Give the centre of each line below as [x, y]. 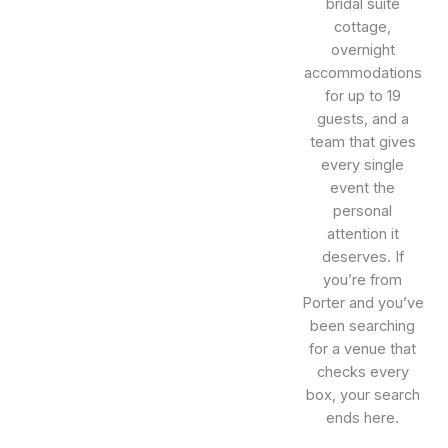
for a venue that [363, 349]
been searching [363, 326]
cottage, [363, 27]
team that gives [362, 142]
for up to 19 [362, 96]
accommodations [362, 73]
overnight [362, 50]
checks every [362, 372]
